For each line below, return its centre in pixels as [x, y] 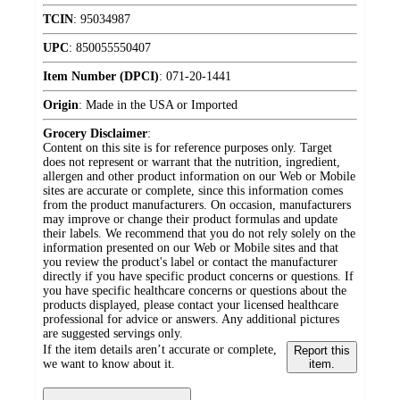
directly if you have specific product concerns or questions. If [198, 277]
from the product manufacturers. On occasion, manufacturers [197, 205]
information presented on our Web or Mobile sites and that [191, 248]
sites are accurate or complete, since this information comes [193, 191]
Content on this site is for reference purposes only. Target [187, 148]
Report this [321, 351]
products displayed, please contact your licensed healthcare [191, 305]
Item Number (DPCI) [101, 77]
